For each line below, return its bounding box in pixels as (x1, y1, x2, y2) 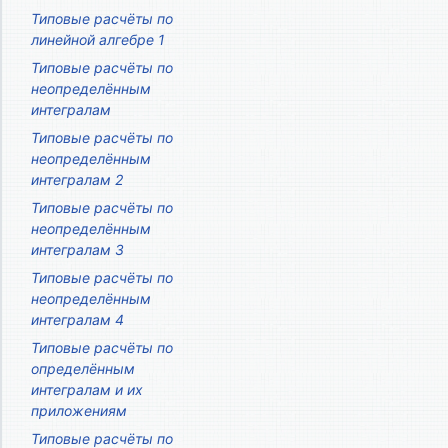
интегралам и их (31, 380, 143, 398)
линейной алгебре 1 (31, 30, 165, 48)
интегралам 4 (31, 310, 124, 328)
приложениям (31, 401, 127, 419)
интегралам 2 (31, 170, 123, 188)
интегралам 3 (31, 240, 124, 258)
